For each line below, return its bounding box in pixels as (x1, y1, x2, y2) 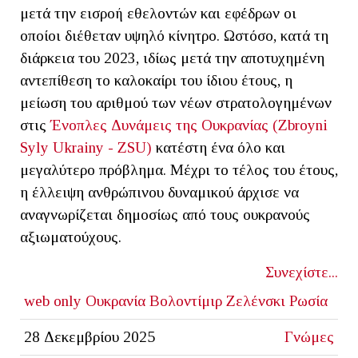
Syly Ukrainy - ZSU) (20, 138, 152, 156)
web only (23, 292, 82, 309)
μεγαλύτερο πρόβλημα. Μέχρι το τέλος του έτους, (20, 161, 338, 178)
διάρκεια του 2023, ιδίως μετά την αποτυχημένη (20, 49, 324, 66)
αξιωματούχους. (20, 228, 121, 245)
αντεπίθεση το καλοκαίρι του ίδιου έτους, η (20, 71, 292, 89)
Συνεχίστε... (265, 263, 338, 280)
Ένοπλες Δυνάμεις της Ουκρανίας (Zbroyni (50, 116, 328, 133)
